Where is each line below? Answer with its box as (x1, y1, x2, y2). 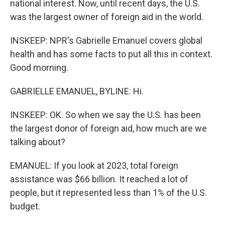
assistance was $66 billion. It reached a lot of (10, 174, 188, 184)
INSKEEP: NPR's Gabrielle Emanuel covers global (10, 35, 202, 46)
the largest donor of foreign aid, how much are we (10, 123, 207, 134)
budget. (10, 201, 40, 211)
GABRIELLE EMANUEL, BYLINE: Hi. (10, 86, 144, 96)
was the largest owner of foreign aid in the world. (10, 12, 203, 22)
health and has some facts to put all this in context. (10, 49, 212, 59)
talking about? (10, 137, 65, 147)
